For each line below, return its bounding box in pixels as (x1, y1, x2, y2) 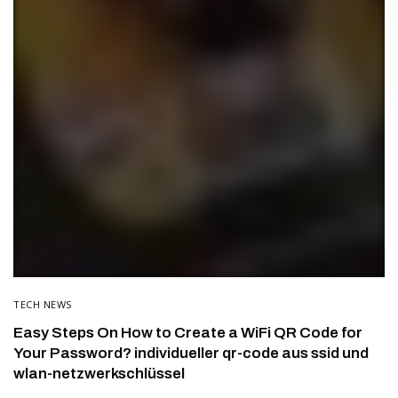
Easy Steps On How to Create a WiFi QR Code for (13, 324, 362, 342)
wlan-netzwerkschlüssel (13, 365, 185, 383)
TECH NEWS (13, 298, 72, 312)
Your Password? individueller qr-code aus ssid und (13, 345, 369, 362)
